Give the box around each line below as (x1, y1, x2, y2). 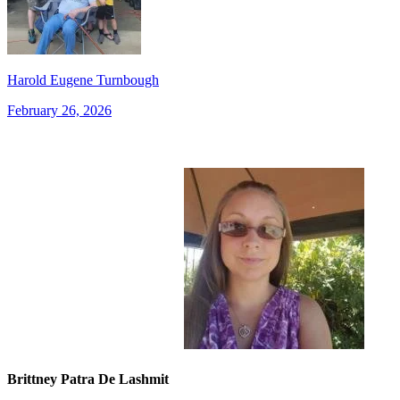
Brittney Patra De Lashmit (7, 371, 169, 387)
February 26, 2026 (7, 103, 112, 118)
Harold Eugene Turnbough (7, 72, 159, 87)
